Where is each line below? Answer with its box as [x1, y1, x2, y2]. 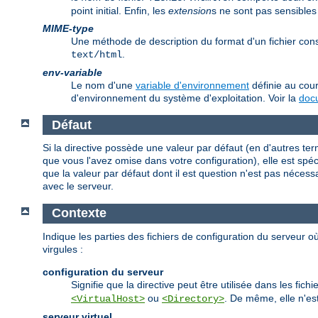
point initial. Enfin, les [71, 5, 168, 17]
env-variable [43, 67, 102, 79]
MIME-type [43, 23, 94, 35]
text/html [71, 49, 122, 61]
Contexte [51, 206, 106, 221]
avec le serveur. [43, 180, 114, 192]
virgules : [43, 243, 83, 255]
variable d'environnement [136, 79, 249, 92]
